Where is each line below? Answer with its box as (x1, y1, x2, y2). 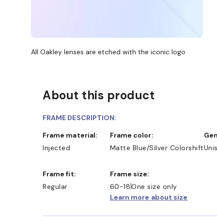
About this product (43, 87, 155, 103)
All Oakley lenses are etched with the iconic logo (31, 47, 186, 56)
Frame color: (113, 130, 154, 139)
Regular (43, 182, 68, 191)
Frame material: (46, 130, 98, 139)
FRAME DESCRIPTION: (43, 113, 117, 122)
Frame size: (113, 169, 150, 178)
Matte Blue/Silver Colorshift (109, 143, 204, 152)
